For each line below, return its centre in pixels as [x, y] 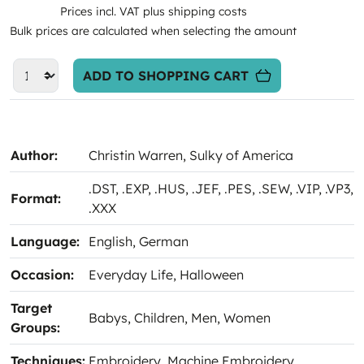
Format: [36, 198]
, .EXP [132, 188]
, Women [244, 318]
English [110, 241]
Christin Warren [136, 155]
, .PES [235, 188]
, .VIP [304, 188]
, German [160, 241]
